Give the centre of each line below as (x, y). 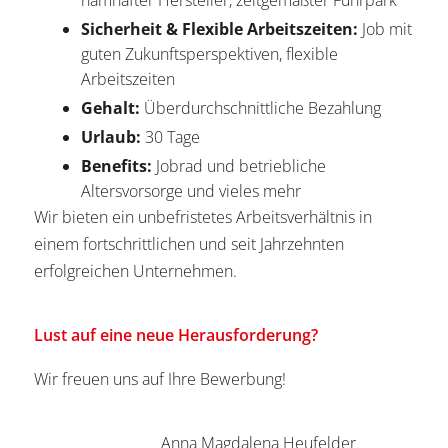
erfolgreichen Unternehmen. (137, 271)
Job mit (385, 29)
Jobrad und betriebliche (239, 166)
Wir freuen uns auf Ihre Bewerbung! (162, 379)
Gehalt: (110, 108)
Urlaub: (111, 137)
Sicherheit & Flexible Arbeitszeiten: (219, 29)
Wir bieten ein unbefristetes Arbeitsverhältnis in (203, 217)
